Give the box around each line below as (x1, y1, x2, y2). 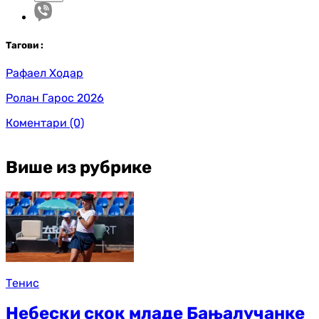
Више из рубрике (6, 157, 152, 178)
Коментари (6, 116, 67, 130)
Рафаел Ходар (6, 66, 83, 80)
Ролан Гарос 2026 (6, 91, 104, 105)
